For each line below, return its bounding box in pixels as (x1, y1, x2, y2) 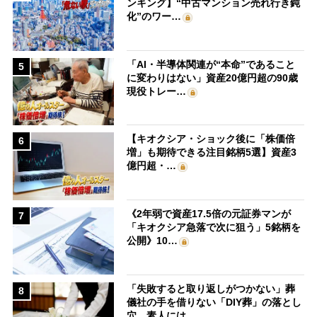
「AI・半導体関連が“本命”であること (127, 58, 296, 70)
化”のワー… (127, 11, 182, 23)
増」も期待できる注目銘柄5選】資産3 (127, 146, 297, 158)
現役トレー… (127, 85, 187, 97)
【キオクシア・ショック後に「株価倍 (127, 133, 296, 145)
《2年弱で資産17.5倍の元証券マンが (127, 207, 292, 219)
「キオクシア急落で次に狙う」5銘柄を (127, 221, 301, 233)
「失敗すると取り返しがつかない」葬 (127, 282, 296, 294)
